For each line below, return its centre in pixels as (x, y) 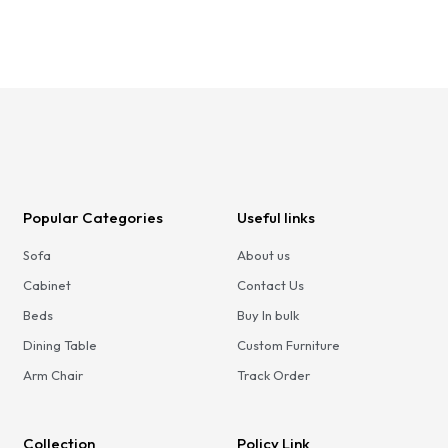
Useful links (276, 218)
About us (264, 255)
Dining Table (59, 345)
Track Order (274, 375)
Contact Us (271, 285)
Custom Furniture (289, 345)
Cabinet (46, 285)
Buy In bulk (268, 315)
